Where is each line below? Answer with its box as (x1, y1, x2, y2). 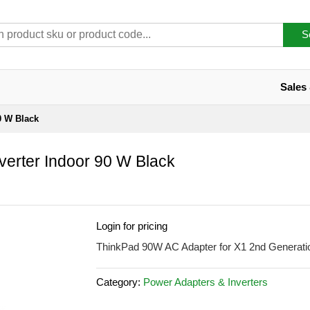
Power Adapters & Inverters (143, 276, 268, 288)
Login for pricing (96, 220, 167, 232)
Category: (96, 276, 143, 288)
